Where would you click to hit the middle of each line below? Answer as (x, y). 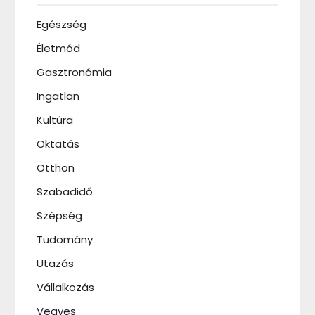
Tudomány (65, 239)
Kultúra (55, 120)
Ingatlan (58, 96)
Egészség (62, 24)
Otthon (56, 167)
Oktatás (58, 143)
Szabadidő (65, 191)
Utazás (56, 263)
